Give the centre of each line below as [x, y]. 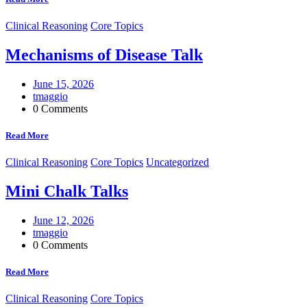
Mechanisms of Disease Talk [104, 54]
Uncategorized [177, 162]
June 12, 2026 [63, 220]
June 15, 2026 [63, 84]
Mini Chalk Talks [67, 191]
